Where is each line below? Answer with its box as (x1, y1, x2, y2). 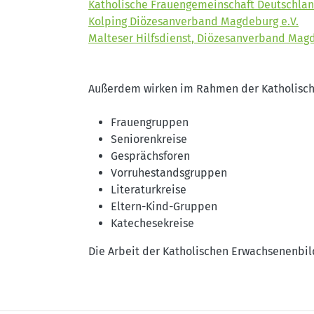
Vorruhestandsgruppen (111, 166, 227, 179)
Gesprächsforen (111, 149, 190, 163)
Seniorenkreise (111, 132, 187, 146)
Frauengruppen (111, 116, 189, 129)
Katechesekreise (111, 217, 194, 230)
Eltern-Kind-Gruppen (111, 200, 217, 213)
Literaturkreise (111, 183, 186, 196)
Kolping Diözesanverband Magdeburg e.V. (88, 15, 299, 28)
